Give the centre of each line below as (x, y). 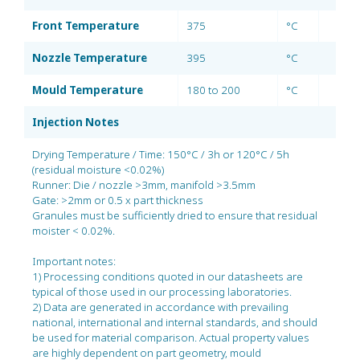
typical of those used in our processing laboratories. (162, 292)
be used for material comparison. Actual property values (171, 337)
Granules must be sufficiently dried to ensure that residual (175, 215)
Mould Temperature (88, 90)
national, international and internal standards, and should (175, 322)
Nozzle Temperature (90, 58)
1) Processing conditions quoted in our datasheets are (168, 276)
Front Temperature (86, 26)
